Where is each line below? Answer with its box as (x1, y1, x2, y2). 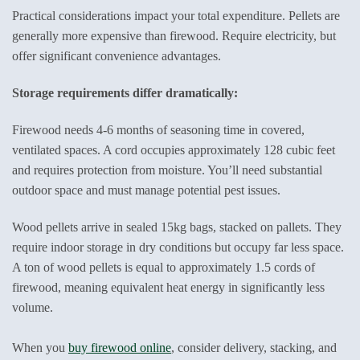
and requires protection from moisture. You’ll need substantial (12, 162, 322, 177)
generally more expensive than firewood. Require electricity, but (12, 29, 336, 43)
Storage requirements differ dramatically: (12, 86, 238, 100)
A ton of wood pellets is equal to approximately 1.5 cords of (12, 260, 315, 274)
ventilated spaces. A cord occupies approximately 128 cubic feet (12, 142, 335, 157)
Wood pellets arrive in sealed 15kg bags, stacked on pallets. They (12, 219, 342, 234)
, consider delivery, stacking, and (171, 340, 337, 354)
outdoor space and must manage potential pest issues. (12, 182, 280, 197)
